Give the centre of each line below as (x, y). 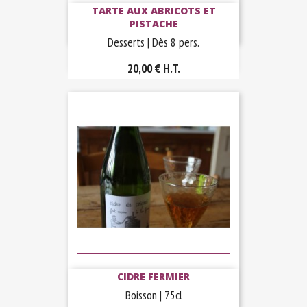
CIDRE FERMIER (153, 277)
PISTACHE (153, 24)
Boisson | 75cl (153, 295)
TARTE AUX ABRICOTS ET (153, 11)
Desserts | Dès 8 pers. (153, 42)
